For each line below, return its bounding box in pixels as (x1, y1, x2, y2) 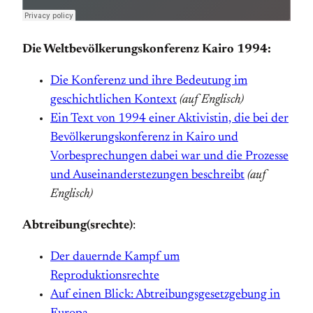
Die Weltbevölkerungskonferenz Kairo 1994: (22, 43, 271, 56)
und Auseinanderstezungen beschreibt (50, 169, 245, 182)
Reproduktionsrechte (50, 270, 159, 282)
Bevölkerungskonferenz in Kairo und (50, 131, 238, 144)
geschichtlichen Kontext (50, 94, 177, 106)
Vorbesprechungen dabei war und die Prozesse (50, 150, 289, 163)
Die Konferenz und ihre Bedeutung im (50, 75, 247, 87)
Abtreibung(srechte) (22, 219, 133, 232)
